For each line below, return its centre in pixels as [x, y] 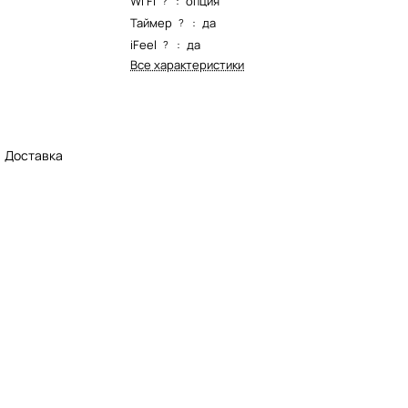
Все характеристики [188, 65]
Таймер [152, 23]
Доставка [34, 156]
